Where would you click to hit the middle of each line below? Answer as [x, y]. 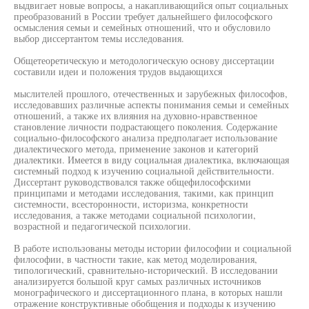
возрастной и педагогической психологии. [102, 226]
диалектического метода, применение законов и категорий [136, 149]
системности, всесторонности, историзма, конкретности [131, 204]
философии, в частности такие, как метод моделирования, [136, 259]
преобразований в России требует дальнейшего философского [143, 16]
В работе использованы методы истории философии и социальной [153, 248]
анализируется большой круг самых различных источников [138, 281]
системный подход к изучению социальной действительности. [144, 171]
